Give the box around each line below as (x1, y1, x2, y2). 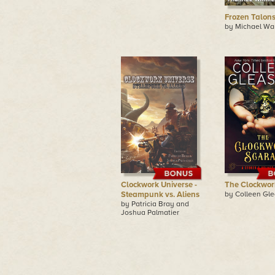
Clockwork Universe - (121, 180, 197, 190)
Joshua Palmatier (121, 208, 179, 217)
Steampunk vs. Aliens (121, 190, 199, 199)
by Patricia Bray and (121, 199, 189, 208)
